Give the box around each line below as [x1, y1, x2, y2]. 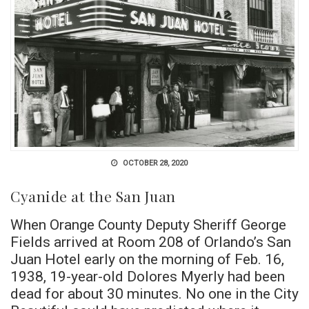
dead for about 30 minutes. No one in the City [10, 284, 299, 302]
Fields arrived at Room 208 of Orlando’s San [10, 232, 291, 250]
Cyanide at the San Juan [10, 186, 176, 206]
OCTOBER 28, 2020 [121, 158, 188, 168]
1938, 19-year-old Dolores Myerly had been [10, 267, 285, 285]
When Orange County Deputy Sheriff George [10, 215, 286, 233]
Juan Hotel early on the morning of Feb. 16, [10, 250, 284, 268]
